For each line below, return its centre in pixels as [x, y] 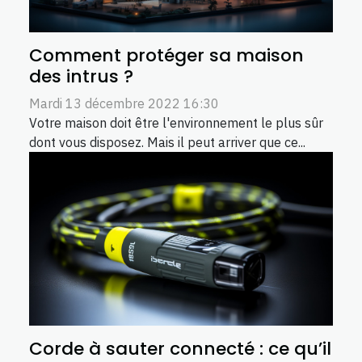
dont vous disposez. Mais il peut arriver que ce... [167, 143]
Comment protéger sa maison [166, 56]
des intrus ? [81, 77]
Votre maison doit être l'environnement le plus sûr [176, 123]
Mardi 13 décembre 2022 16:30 [124, 104]
